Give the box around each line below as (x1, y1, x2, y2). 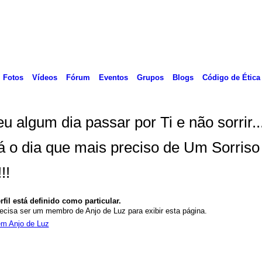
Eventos (98, 73, 128, 82)
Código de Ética (202, 73, 260, 82)
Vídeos (32, 73, 57, 82)
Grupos (136, 73, 164, 82)
